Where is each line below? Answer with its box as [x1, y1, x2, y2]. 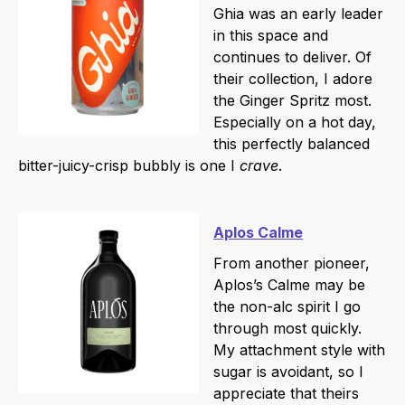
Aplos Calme [213, 223, 303, 242]
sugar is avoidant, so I [213, 363, 363, 381]
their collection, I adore [213, 70, 372, 89]
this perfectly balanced [213, 135, 370, 154]
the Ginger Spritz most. [213, 91, 372, 110]
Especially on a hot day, [213, 113, 376, 132]
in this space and [213, 26, 328, 45]
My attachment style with [213, 341, 385, 360]
